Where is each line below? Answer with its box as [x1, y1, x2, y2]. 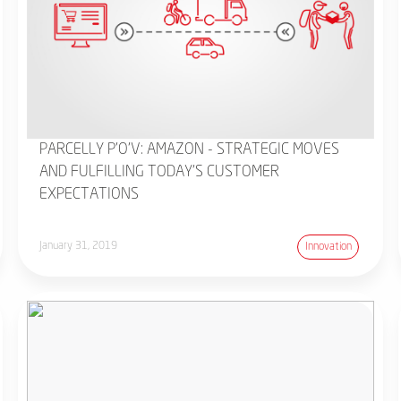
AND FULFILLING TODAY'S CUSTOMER [38, 164, 279, 180]
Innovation [304, 241, 352, 252]
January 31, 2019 [38, 241, 117, 252]
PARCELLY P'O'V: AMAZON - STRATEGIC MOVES [38, 141, 339, 158]
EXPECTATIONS [38, 186, 139, 202]
